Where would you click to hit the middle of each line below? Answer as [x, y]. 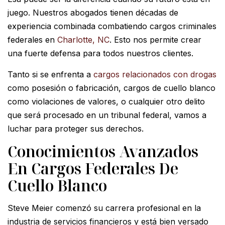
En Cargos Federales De [93, 168]
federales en [32, 39]
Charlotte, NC [83, 39]
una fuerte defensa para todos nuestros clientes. [100, 53]
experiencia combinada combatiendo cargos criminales [112, 26]
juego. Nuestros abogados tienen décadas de [93, 12]
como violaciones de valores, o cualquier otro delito [106, 101]
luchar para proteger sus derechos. [76, 128]
